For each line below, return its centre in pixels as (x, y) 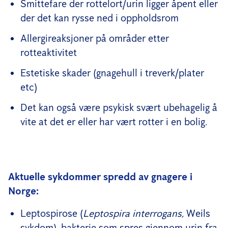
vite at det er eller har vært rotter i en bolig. (114, 121)
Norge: (23, 191)
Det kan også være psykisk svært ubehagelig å (119, 107)
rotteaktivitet (49, 52)
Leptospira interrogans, (135, 213)
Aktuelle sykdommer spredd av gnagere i (100, 176)
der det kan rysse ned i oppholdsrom (99, 18)
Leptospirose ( (52, 213)
